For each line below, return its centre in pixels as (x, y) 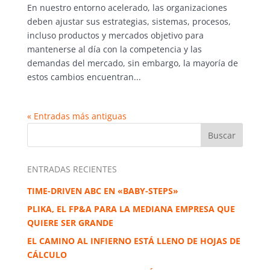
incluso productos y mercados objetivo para (115, 36)
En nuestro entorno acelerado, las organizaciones (127, 8)
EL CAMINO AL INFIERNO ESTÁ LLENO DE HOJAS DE (133, 241)
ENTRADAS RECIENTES (72, 169)
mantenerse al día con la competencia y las (114, 49)
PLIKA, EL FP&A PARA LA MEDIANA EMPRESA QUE (131, 209)
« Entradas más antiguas (77, 116)
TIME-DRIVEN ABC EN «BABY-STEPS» (102, 191)
